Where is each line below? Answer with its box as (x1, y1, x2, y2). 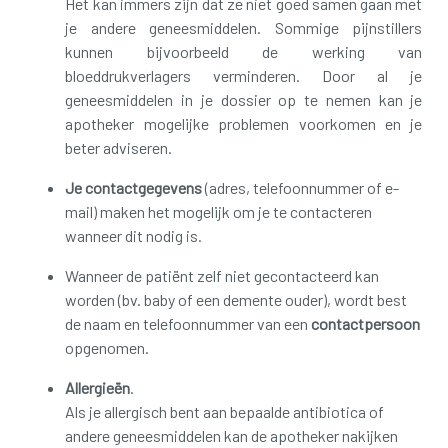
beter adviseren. (65, 137, 173, 157)
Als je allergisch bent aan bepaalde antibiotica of (65, 401, 385, 421)
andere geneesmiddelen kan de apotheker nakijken (65, 425, 399, 445)
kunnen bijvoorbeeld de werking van (65, 41, 423, 61)
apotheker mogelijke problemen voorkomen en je (65, 113, 423, 133)
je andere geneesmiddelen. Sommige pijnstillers (65, 17, 423, 37)
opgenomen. (65, 337, 150, 357)
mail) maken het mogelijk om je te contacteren (65, 201, 373, 221)
